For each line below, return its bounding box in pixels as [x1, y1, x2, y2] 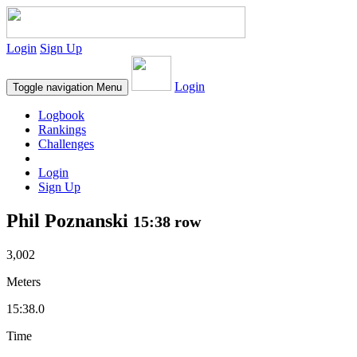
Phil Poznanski [6, 210, 133, 231]
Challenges [38, 137, 94, 151]
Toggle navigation [13, 81, 93, 93]
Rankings [38, 123, 86, 136]
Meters [6, 274, 41, 288]
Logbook [38, 108, 84, 122]
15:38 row [133, 212, 201, 230]
